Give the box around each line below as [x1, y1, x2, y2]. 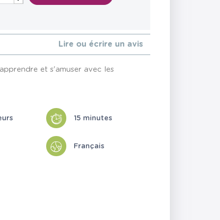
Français [73, 142, 104, 150]
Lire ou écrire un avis [58, 40, 143, 49]
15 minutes [73, 114, 112, 122]
